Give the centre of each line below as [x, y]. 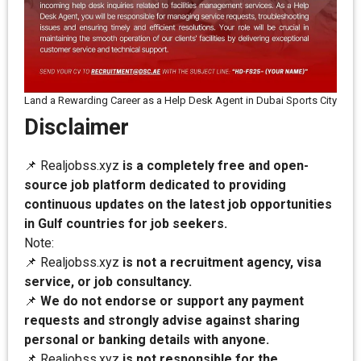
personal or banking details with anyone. [147, 340]
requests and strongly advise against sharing [162, 321]
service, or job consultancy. [108, 282]
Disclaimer [77, 128]
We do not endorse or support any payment [172, 301]
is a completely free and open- [214, 166]
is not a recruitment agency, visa [220, 263]
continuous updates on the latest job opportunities [178, 205]
